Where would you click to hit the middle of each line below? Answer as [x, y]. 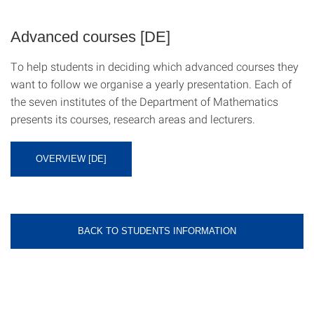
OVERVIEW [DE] [71, 159]
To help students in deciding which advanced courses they [155, 67]
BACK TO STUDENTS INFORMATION [157, 231]
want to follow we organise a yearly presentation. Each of [151, 84]
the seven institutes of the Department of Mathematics [144, 102]
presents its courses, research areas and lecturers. [134, 119]
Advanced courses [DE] [90, 37]
